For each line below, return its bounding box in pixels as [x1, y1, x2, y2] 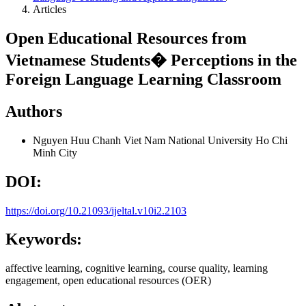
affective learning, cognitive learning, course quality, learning [5, 262, 268, 275]
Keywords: [5, 230, 82, 249]
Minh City [33, 146, 77, 158]
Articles [33, 3, 66, 15]
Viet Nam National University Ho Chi [124, 134, 288, 146]
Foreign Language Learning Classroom [5, 70, 281, 88]
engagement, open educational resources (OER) [5, 275, 211, 287]
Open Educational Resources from [5, 29, 247, 47]
